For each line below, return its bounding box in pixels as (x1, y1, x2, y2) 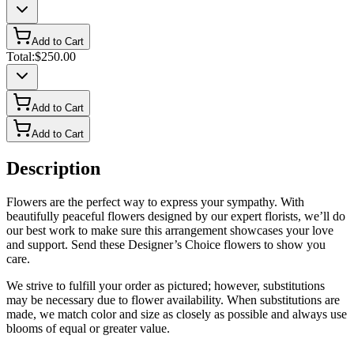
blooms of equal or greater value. (6, 322, 170, 335)
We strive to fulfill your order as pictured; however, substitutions (6, 279, 325, 292)
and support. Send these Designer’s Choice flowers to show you (6, 238, 326, 251)
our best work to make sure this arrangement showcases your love (6, 224, 333, 237)
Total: (6, 50, 35, 64)
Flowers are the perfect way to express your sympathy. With (6, 195, 304, 209)
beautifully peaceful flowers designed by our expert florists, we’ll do (6, 209, 345, 223)
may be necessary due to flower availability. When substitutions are (6, 293, 340, 307)
